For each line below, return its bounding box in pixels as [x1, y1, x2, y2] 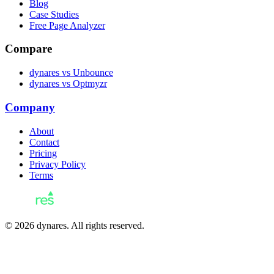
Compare [5, 42, 52, 56]
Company [5, 100, 55, 114]
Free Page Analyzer [29, 20, 105, 31]
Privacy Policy [29, 158, 86, 169]
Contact [29, 136, 59, 147]
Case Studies [29, 9, 79, 20]
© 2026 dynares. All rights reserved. [5, 220, 144, 231]
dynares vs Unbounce [29, 67, 113, 78]
